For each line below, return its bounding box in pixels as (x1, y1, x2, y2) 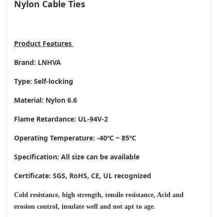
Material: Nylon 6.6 (14, 95, 77, 105)
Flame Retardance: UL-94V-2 (14, 114, 108, 124)
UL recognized (103, 171, 151, 181)
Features (43, 39, 74, 48)
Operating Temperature (14, 133, 93, 143)
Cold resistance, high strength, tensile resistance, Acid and (14, 191, 184, 199)
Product (14, 39, 41, 48)
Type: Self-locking (14, 77, 73, 86)
